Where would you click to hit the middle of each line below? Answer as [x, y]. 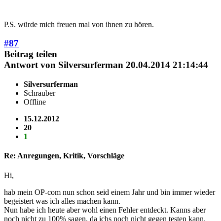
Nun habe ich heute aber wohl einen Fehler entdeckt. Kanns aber [105, 210]
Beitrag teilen [31, 54]
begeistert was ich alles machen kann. [62, 201]
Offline [35, 102]
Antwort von [31, 65]
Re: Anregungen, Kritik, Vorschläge [64, 156]
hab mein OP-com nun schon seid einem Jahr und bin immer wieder [110, 192]
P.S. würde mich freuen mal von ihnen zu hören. [79, 24]
